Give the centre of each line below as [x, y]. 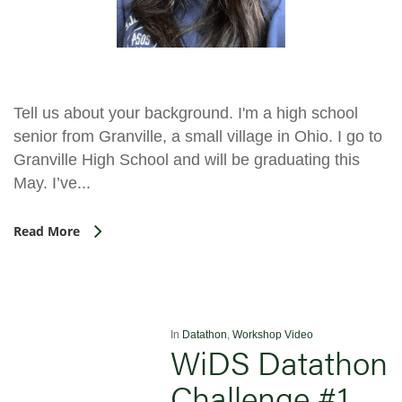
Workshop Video [273, 334]
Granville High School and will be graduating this [187, 159]
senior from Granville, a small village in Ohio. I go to [198, 136]
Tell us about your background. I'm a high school [186, 113]
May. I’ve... [52, 183]
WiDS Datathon [279, 361]
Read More [47, 231]
